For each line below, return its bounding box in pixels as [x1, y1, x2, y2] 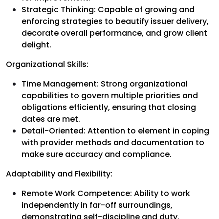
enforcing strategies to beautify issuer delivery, [22, 15, 209, 27]
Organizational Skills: [6, 58, 88, 70]
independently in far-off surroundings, [22, 199, 173, 211]
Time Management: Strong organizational [22, 78, 188, 89]
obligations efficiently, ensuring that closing [22, 101, 196, 113]
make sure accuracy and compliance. [22, 148, 172, 160]
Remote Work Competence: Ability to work [22, 187, 190, 199]
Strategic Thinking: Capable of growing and [22, 3, 195, 15]
